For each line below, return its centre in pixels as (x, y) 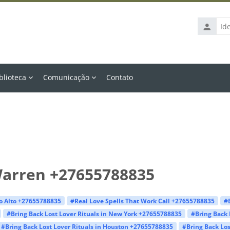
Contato (120, 77)
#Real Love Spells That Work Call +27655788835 (142, 200)
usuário (210, 49)
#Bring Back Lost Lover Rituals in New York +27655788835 (94, 213)
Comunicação (66, 77)
